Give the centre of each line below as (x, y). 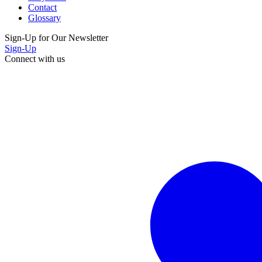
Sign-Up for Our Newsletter (56, 38)
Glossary (44, 18)
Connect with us (35, 59)
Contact (42, 8)
